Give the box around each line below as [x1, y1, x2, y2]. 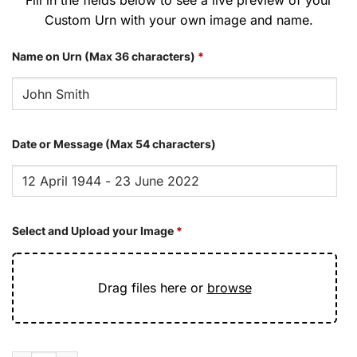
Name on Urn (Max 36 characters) [12, 49, 195, 63]
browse [206, 280, 252, 296]
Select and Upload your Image [12, 224, 174, 238]
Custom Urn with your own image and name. [44, 11, 313, 28]
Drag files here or [97, 280, 207, 296]
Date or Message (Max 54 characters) [12, 136, 216, 151]
